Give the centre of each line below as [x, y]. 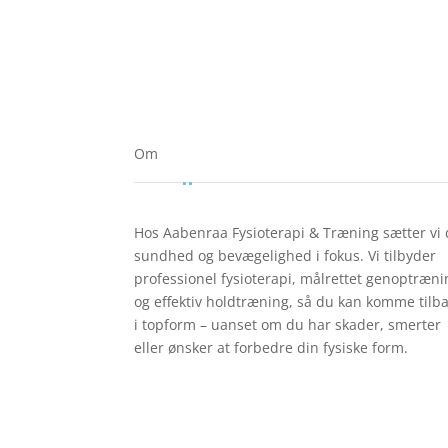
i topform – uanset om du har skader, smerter [288, 324]
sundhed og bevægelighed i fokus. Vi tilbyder [285, 255]
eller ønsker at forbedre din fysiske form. [271, 347]
